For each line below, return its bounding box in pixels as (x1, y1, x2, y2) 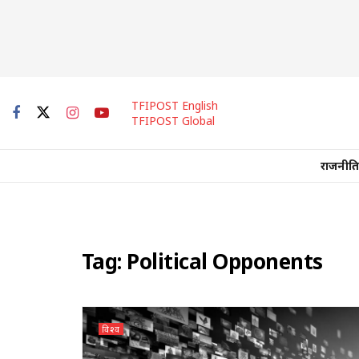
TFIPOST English (131, 98, 218, 113)
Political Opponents (127, 247, 323, 276)
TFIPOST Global (131, 113, 215, 128)
